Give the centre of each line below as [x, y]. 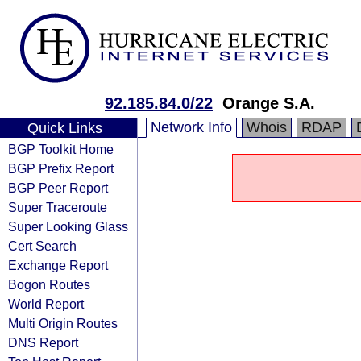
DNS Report [43, 342]
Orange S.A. [269, 103]
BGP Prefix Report [61, 168]
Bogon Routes [49, 284]
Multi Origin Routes [63, 323]
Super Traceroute [58, 207]
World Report [46, 304]
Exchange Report [58, 265]
